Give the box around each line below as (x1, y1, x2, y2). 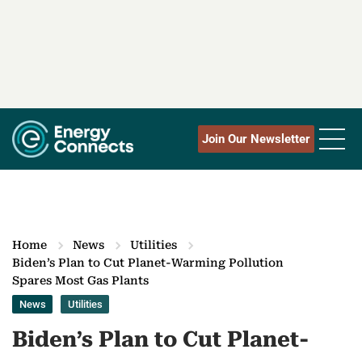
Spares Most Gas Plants (12, 274, 149, 288)
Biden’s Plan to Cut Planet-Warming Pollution (12, 256, 284, 270)
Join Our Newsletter (202, 132, 310, 147)
